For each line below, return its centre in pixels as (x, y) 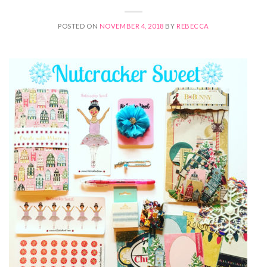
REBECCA (193, 26)
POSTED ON (79, 26)
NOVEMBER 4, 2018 (131, 26)
